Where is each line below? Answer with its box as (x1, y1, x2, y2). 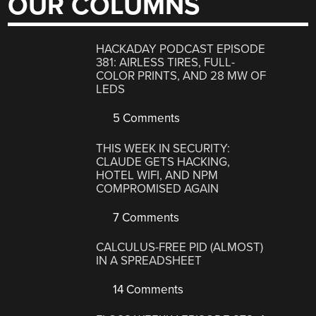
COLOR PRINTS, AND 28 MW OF (96, 68, 267, 84)
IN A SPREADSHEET (96, 253, 202, 269)
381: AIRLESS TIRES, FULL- (96, 55, 236, 71)
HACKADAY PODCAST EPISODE (96, 42, 266, 57)
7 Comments (110, 209, 180, 225)
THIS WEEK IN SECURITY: (96, 140, 231, 156)
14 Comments (110, 282, 184, 298)
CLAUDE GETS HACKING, (96, 154, 231, 169)
